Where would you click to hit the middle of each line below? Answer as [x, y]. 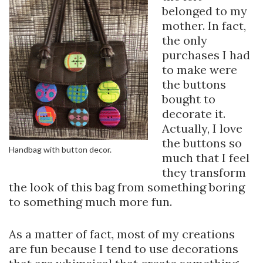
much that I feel [206, 158]
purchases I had [206, 55]
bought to [189, 99]
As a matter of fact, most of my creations [122, 234]
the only [185, 41]
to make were [200, 70]
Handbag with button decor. [60, 150]
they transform [204, 173]
